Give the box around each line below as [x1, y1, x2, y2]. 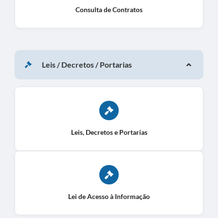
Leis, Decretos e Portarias [71, 127, 147, 136]
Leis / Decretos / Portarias [41, 60, 132, 70]
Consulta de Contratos [75, 5, 143, 14]
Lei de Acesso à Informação [68, 192, 150, 200]
